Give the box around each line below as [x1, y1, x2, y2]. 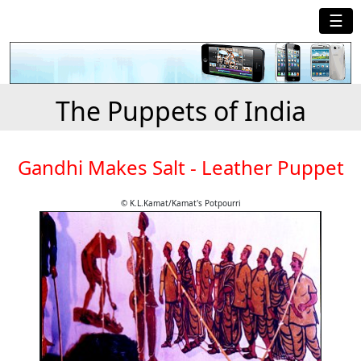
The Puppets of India [55, 93, 306, 129]
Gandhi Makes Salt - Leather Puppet [17, 154, 344, 181]
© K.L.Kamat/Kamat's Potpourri [120, 197, 241, 210]
